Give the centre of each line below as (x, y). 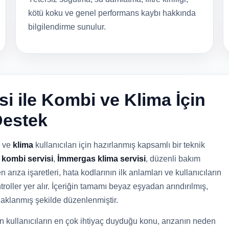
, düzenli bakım (173, 159)
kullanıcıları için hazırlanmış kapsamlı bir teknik (119, 145)
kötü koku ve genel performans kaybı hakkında (112, 13)
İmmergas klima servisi (101, 159)
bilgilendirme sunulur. (67, 27)
